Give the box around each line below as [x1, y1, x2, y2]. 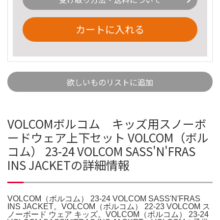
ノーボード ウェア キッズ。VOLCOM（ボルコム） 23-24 [7, 210, 209, 219]
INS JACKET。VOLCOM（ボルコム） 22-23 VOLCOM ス [7, 202, 210, 211]
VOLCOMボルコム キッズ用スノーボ [7, 114, 206, 132]
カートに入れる [76, 22, 144, 36]
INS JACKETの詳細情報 [7, 156, 130, 173]
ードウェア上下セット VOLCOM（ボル [7, 128, 209, 146]
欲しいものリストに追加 [67, 76, 153, 88]
